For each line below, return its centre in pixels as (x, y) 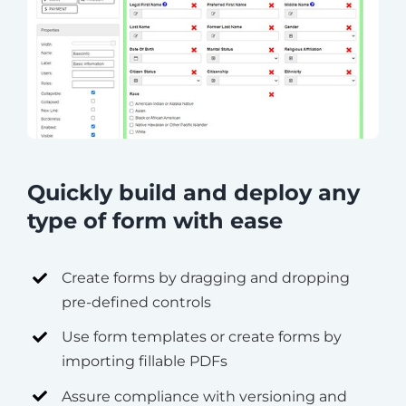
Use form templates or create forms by (202, 337)
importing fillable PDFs (145, 362)
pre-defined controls (137, 303)
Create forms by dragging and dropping (206, 278)
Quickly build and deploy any (193, 193)
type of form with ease (155, 221)
